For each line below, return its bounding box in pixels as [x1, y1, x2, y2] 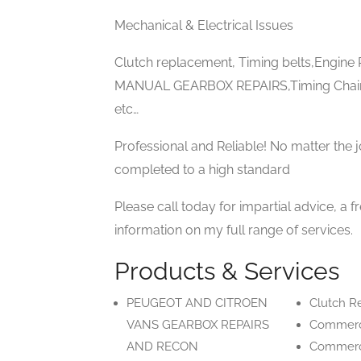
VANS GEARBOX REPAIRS [127, 317, 269, 332]
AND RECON [127, 339, 198, 354]
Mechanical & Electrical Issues [114, 18, 293, 33]
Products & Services [114, 257, 339, 285]
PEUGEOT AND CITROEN [127, 296, 268, 310]
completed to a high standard [114, 162, 290, 177]
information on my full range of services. [114, 222, 353, 238]
